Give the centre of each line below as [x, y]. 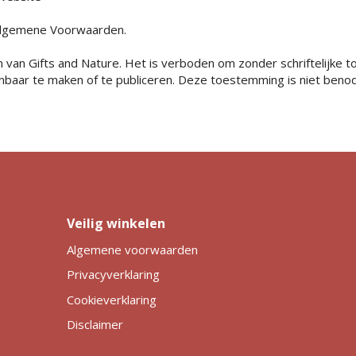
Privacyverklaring [113, 275]
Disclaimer [95, 325]
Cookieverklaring [111, 299]
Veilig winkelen [116, 223]
